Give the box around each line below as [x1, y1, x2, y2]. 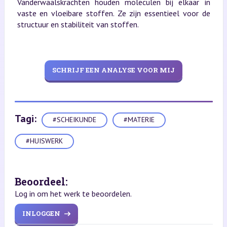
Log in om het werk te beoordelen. [14, 188, 132, 199]
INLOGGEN [22, 209, 60, 218]
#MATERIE [123, 115, 155, 125]
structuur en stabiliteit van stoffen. [17, 19, 139, 29]
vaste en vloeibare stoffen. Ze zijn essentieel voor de [17, 8, 210, 18]
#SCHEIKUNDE [52, 115, 96, 125]
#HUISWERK [25, 136, 63, 146]
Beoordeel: [14, 174, 68, 188]
